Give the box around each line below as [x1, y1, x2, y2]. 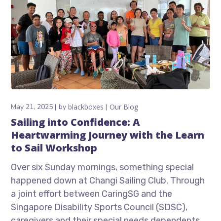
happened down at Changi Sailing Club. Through [11, 175, 205, 186]
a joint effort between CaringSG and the [11, 188, 173, 200]
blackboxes [68, 102, 104, 112]
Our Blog [110, 102, 139, 112]
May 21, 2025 [11, 102, 53, 112]
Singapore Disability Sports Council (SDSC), [11, 202, 188, 213]
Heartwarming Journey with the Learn [11, 128, 205, 142]
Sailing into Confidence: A [11, 115, 141, 129]
